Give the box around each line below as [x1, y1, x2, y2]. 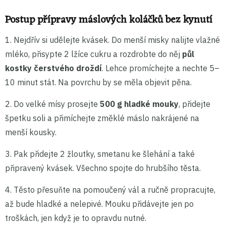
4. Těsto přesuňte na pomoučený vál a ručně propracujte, [5, 184, 215, 195]
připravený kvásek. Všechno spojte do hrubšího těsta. [5, 162, 201, 173]
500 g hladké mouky [100, 98, 179, 109]
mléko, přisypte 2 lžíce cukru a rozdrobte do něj [5, 48, 182, 59]
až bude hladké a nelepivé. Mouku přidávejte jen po [5, 198, 194, 209]
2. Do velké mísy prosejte [5, 98, 100, 109]
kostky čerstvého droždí [5, 63, 102, 73]
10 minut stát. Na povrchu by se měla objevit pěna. [5, 77, 192, 87]
